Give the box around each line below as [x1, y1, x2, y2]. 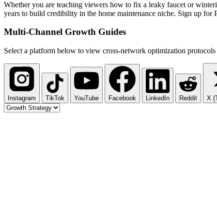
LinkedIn [146, 94, 170, 102]
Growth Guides [65, 27, 126, 37]
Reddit [179, 94, 197, 102]
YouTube [74, 94, 99, 102]
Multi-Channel [4, 27, 65, 37]
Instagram [8, 94, 36, 102]
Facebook [108, 94, 136, 102]
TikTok [46, 94, 64, 102]
